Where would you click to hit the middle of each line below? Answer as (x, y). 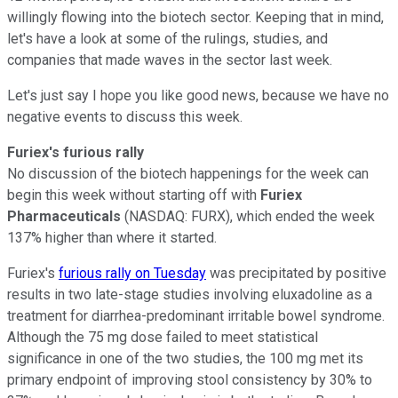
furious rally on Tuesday (132, 273)
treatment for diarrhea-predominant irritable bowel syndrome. (196, 315)
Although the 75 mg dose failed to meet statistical (163, 337)
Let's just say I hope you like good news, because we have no (198, 95)
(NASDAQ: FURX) (177, 216)
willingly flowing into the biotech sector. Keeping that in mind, (195, 17)
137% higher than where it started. (112, 237)
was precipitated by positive (296, 273)
